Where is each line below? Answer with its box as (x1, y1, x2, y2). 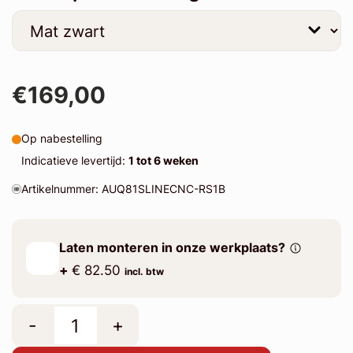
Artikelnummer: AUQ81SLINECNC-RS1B (20, 182, 225, 196)
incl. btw (124, 265, 164, 277)
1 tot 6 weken (128, 154, 199, 168)
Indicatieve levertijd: (20, 154, 128, 168)
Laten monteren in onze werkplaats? (58, 240, 285, 255)
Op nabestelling (20, 132, 102, 146)
